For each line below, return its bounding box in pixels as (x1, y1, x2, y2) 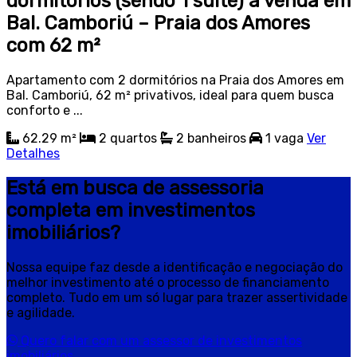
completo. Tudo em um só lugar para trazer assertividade (6, 290, 347, 306)
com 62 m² (6, 34, 100, 57)
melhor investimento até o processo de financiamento (6, 275, 329, 291)
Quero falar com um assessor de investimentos (18, 333, 302, 349)
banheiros (187, 131, 246, 147)
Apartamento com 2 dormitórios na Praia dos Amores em (6, 73, 344, 88)
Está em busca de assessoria (6, 177, 264, 200)
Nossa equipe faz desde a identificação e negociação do (6, 260, 343, 276)
